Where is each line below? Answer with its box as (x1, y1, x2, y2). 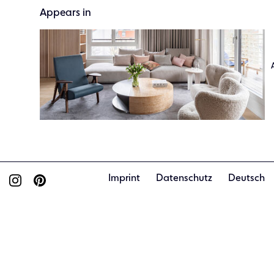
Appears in (40, 8, 91, 19)
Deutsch (228, 173, 265, 183)
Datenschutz (156, 173, 212, 183)
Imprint (108, 173, 140, 183)
